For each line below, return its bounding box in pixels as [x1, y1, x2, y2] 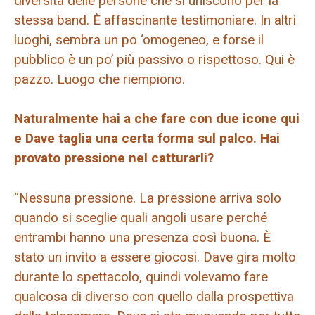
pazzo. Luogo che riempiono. [14, 70, 185, 87]
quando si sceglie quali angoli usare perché [14, 209, 267, 226]
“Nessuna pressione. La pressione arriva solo [14, 189, 281, 206]
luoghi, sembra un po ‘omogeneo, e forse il [14, 31, 264, 48]
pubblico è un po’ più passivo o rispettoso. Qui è [14, 51, 295, 67]
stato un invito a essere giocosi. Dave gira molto [14, 248, 296, 265]
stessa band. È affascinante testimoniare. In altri [14, 11, 296, 28]
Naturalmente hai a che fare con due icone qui [14, 110, 300, 127]
